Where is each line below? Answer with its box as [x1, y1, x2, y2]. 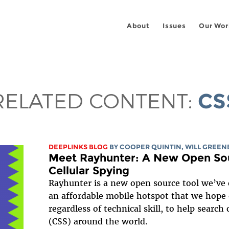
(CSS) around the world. [49, 216, 148, 226]
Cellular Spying [49, 164, 130, 177]
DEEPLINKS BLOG [49, 143, 108, 151]
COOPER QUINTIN [120, 143, 182, 151]
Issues [162, 22, 186, 30]
